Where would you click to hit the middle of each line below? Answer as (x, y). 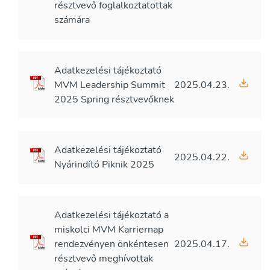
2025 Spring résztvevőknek (114, 99)
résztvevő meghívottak (104, 259)
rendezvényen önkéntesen (111, 244)
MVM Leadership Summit (110, 85)
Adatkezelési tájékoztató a (111, 215)
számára (72, 20)
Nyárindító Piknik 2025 (104, 165)
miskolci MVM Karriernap (109, 230)
